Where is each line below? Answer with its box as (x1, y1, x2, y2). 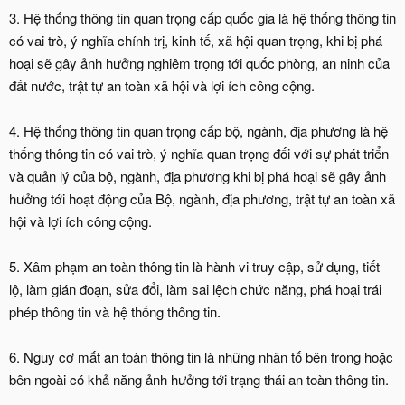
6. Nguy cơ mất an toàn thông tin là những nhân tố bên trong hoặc (9, 347, 393, 366)
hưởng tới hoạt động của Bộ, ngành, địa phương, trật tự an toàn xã (9, 189, 395, 208)
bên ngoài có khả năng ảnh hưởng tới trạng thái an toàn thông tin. (9, 370, 389, 389)
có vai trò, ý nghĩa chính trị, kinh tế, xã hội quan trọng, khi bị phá (9, 31, 382, 50)
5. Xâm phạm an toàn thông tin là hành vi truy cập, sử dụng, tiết (9, 257, 380, 276)
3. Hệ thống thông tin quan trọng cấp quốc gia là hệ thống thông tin (9, 8, 396, 27)
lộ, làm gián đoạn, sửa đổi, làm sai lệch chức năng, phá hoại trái (9, 279, 381, 298)
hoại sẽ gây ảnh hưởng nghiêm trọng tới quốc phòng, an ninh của (9, 53, 390, 72)
